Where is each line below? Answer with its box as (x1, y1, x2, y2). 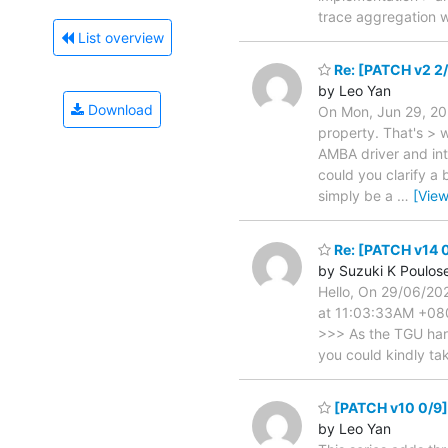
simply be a (318, 187, 397, 205)
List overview (73, 29, 164, 47)
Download (84, 101, 153, 119)
